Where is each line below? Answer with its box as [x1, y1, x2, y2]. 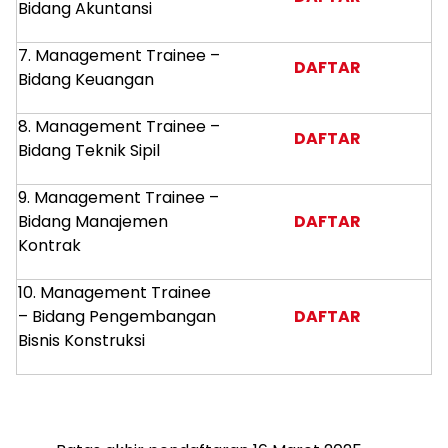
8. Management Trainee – [18, 115, 220, 138]
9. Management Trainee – [18, 186, 219, 209]
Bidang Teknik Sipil [18, 139, 160, 162]
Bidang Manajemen [18, 210, 168, 233]
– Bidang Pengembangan [18, 305, 216, 328]
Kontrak [18, 234, 81, 257]
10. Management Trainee [18, 281, 211, 304]
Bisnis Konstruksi [18, 329, 145, 352]
